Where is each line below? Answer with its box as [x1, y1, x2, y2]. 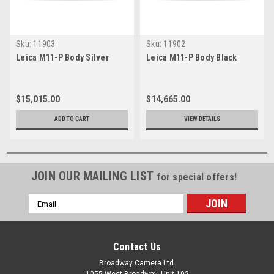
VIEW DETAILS [184, 116, 220, 123]
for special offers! [157, 171, 237, 183]
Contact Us [113, 241, 161, 253]
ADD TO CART [54, 116, 89, 123]
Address [28, 208, 61, 218]
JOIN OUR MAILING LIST [31, 169, 157, 184]
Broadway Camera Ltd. [98, 259, 176, 268]
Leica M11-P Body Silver [16, 53, 109, 63]
